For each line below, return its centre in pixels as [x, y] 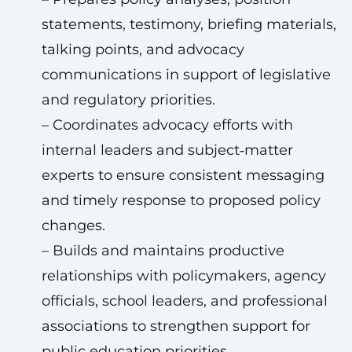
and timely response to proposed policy [181, 200]
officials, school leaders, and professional [184, 301]
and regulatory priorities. [128, 100]
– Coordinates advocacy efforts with [167, 125]
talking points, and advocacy [143, 49]
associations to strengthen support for [176, 326]
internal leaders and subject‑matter [167, 150]
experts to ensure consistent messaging [183, 175]
